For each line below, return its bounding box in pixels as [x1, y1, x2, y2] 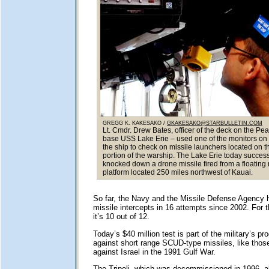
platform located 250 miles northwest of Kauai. [103, 168, 253, 177]
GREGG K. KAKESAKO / [103, 120, 167, 127]
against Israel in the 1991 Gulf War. [92, 247, 216, 256]
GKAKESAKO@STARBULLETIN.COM [167, 120, 262, 127]
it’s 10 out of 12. [92, 212, 150, 222]
